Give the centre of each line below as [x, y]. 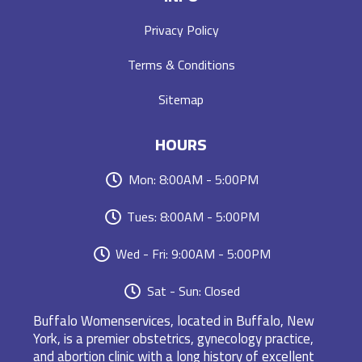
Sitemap [181, 99]
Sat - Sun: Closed [193, 291]
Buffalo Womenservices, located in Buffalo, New [174, 320]
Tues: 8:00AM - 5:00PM [193, 217]
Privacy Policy [181, 29]
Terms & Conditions [181, 64]
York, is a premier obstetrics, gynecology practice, [173, 338]
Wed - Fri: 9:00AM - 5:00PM [193, 254]
